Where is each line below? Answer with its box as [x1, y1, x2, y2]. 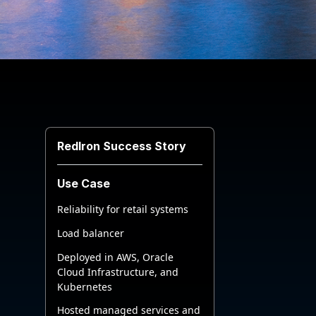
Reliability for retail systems [57, 202, 188, 216]
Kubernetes [57, 279, 112, 293]
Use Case [57, 176, 110, 190]
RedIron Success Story [57, 139, 186, 153]
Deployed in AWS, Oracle [57, 250, 174, 264]
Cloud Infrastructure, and [57, 265, 178, 279]
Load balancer [57, 226, 124, 240]
